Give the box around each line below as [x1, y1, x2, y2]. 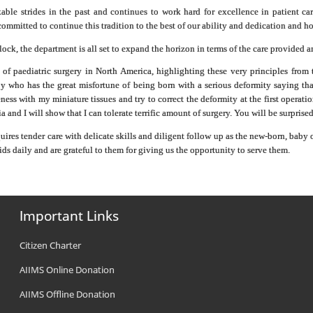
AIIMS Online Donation [20, 263, 115, 276]
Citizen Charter [20, 238, 82, 252]
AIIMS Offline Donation [20, 287, 116, 300]
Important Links [20, 206, 119, 225]
